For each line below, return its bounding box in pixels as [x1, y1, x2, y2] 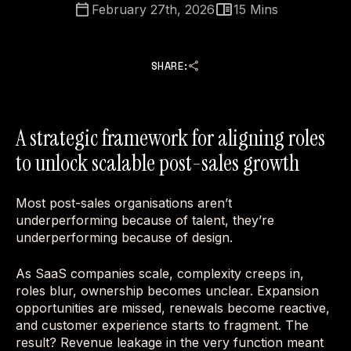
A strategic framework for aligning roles [16, 123, 325, 153]
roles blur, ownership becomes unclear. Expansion [16, 283, 319, 299]
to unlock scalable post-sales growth [16, 148, 299, 178]
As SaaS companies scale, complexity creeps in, [16, 266, 304, 281]
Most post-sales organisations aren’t [16, 195, 232, 211]
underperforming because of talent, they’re [16, 212, 274, 228]
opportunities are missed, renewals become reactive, [16, 300, 330, 316]
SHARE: [150, 59, 188, 73]
